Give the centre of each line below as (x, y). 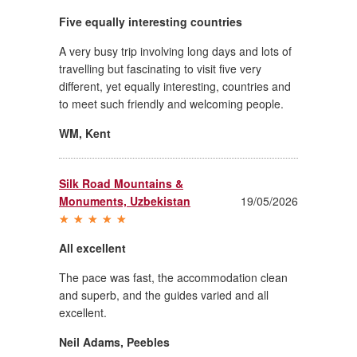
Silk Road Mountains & (121, 183)
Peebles (148, 341)
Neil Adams (90, 341)
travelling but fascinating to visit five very (160, 68)
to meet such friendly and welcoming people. (171, 103)
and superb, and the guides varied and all (164, 294)
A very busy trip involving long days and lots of (175, 51)
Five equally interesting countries (151, 21)
